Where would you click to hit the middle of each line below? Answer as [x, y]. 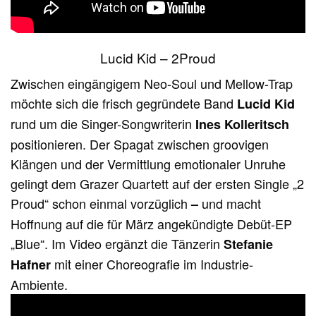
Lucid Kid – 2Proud [158, 58]
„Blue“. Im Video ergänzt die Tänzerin [117, 244]
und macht [232, 203]
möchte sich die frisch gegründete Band [124, 103]
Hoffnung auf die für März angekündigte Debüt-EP [152, 224]
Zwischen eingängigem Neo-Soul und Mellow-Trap [152, 84]
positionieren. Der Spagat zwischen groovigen [140, 144]
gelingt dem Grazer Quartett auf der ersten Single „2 [158, 184]
